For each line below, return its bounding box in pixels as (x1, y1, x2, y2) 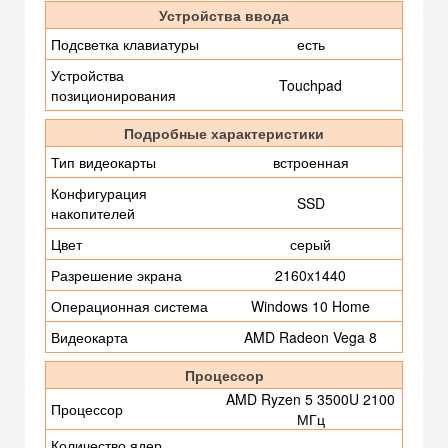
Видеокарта (51, 327, 128, 348)
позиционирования (51, 85, 176, 106)
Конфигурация (51, 183, 147, 204)
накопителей (51, 203, 135, 224)
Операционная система (51, 296, 208, 317)
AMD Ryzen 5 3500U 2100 (226, 389, 395, 410)
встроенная (272, 152, 349, 173)
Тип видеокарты (51, 152, 156, 173)
